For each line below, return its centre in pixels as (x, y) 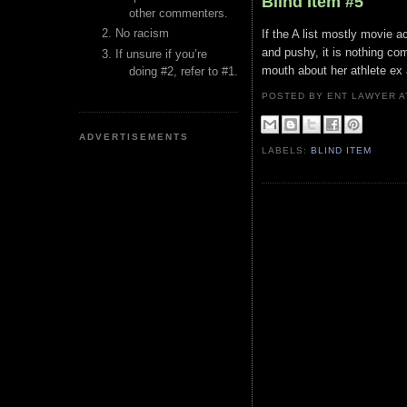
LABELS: (287, 151)
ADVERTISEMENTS (134, 136)
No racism (142, 34)
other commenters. (179, 13)
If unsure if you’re (161, 54)
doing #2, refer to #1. (184, 71)
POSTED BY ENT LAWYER (331, 96)
